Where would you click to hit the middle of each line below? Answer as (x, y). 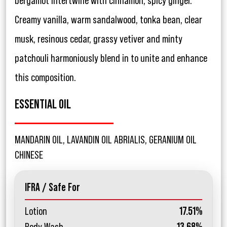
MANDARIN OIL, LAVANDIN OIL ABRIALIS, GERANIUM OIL (106, 140)
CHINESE (29, 155)
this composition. (45, 78)
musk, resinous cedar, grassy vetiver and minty (99, 39)
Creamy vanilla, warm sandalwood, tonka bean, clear (108, 20)
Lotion (36, 212)
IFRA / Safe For (52, 188)
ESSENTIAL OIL (43, 105)
